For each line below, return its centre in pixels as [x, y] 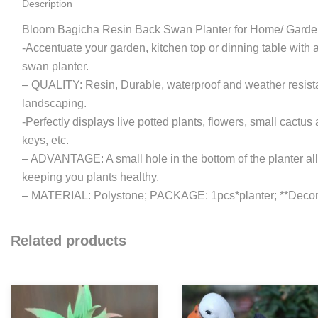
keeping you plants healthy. [91, 177]
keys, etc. [45, 141]
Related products [68, 241]
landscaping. [54, 104]
